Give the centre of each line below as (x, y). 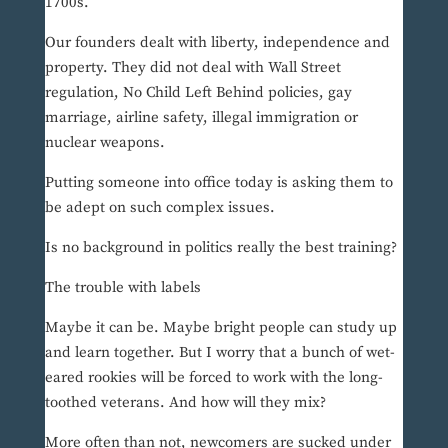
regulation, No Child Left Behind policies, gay (198, 93)
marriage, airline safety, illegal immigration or (201, 118)
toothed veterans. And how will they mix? (185, 403)
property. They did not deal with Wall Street (192, 68)
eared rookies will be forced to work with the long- (213, 378)
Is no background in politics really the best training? (220, 248)
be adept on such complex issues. (159, 208)
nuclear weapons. (104, 143)
